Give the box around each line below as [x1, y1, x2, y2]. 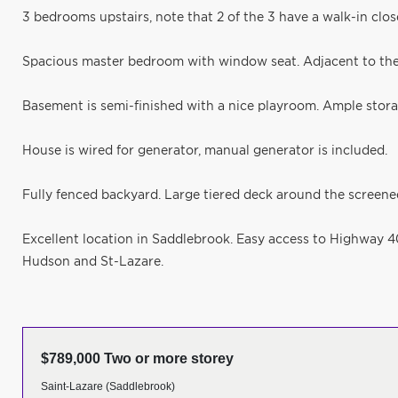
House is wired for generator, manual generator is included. [22, 145, 387, 157]
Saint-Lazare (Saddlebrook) [41, 380, 175, 393]
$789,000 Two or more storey [41, 351, 234, 366]
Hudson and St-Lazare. [22, 256, 163, 268]
